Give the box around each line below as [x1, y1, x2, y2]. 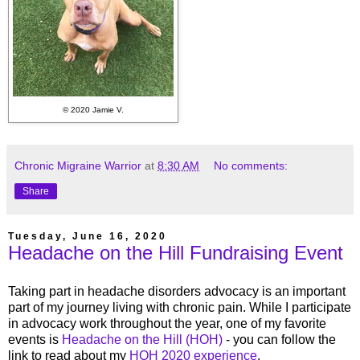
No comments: [214, 159, 288, 173]
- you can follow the [223, 333, 336, 347]
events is [8, 333, 62, 347]
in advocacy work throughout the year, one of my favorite [8, 317, 326, 331]
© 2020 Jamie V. [63, 104, 124, 114]
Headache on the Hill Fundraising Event [8, 242, 343, 264]
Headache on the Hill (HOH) [62, 333, 223, 347]
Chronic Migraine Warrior [14, 159, 141, 173]
